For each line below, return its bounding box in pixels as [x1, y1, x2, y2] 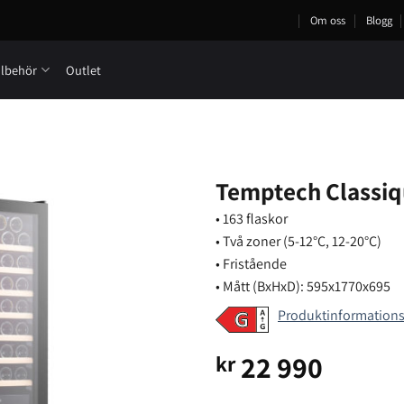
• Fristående [216, 254, 287, 273]
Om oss [310, 13, 346, 28]
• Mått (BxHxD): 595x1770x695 [216, 277, 390, 296]
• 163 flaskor [216, 209, 288, 228]
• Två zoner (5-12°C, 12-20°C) [216, 232, 381, 251]
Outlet [65, 61, 101, 78]
